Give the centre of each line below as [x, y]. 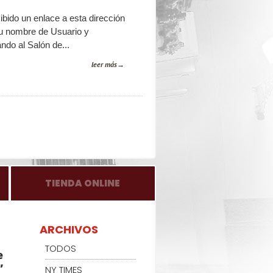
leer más [104, 64]
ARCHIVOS [69, 230]
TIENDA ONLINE [83, 183]
